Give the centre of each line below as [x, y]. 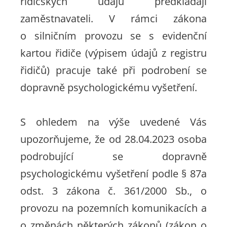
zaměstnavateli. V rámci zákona [113, 18]
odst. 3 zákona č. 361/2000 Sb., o [113, 191]
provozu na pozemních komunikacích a [113, 208]
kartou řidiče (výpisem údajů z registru [113, 53]
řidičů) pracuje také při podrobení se [113, 70]
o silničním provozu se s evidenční [113, 36]
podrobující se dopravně [113, 156]
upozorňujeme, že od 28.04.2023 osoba [113, 139]
